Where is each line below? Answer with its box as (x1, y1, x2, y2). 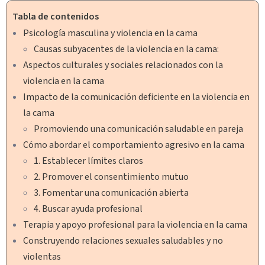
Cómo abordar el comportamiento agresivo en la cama (23, 138, 244, 151)
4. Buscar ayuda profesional (34, 202, 143, 215)
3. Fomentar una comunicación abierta (34, 186, 189, 199)
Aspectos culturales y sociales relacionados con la (23, 58, 223, 72)
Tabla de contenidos (12, 9, 99, 23)
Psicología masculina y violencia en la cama (23, 26, 198, 40)
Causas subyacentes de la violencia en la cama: (34, 42, 219, 56)
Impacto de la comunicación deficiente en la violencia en (23, 90, 250, 104)
